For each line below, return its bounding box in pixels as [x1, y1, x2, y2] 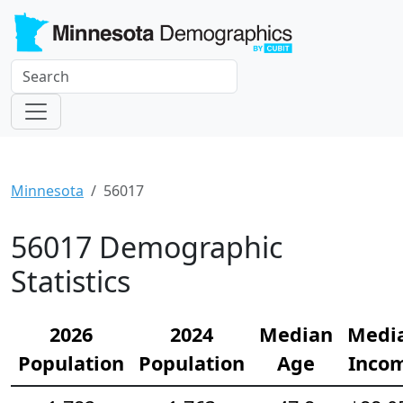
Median [259, 321, 333, 348]
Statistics [11, 262, 130, 301]
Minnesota [11, 181, 84, 201]
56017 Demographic [11, 228, 282, 267]
